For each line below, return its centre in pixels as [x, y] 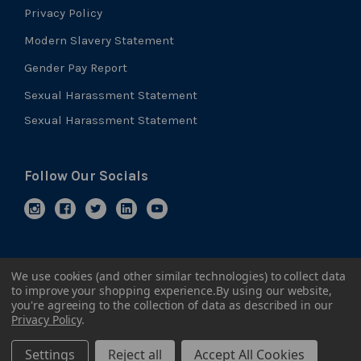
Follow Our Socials [86, 176]
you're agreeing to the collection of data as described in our [172, 305]
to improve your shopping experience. [114, 290]
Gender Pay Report [76, 68]
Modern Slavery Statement [99, 41]
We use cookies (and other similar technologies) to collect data [178, 276]
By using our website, [274, 290]
